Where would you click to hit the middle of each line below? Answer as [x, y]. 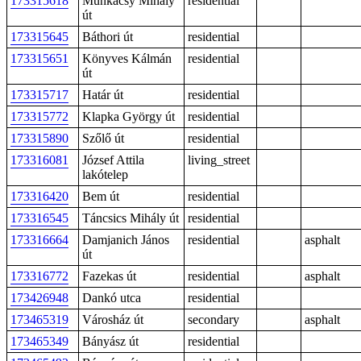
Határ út [103, 95]
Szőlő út [103, 138]
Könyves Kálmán [127, 58]
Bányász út [110, 341]
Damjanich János [126, 240]
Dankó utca [112, 298]
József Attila [113, 160]
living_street [219, 160]
